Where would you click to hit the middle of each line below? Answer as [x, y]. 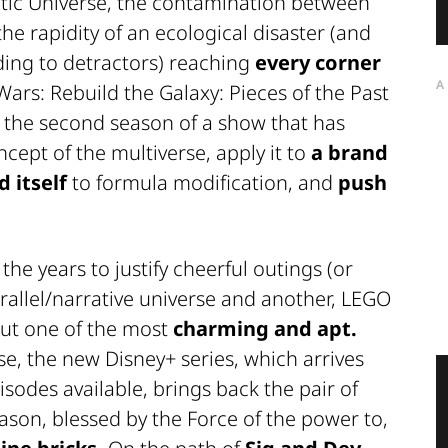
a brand [349, 152]
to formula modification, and [202, 182]
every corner [318, 62]
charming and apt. [265, 328]
